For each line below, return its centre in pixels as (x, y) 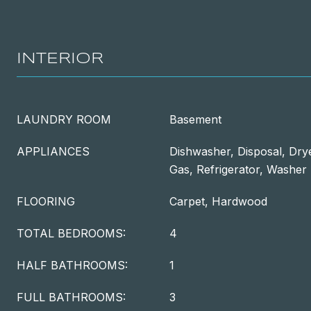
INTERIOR (60, 59)
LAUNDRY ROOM (64, 119)
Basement (195, 119)
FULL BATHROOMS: (71, 297)
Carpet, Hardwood (218, 201)
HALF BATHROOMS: (72, 265)
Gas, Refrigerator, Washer (238, 169)
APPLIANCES (53, 151)
